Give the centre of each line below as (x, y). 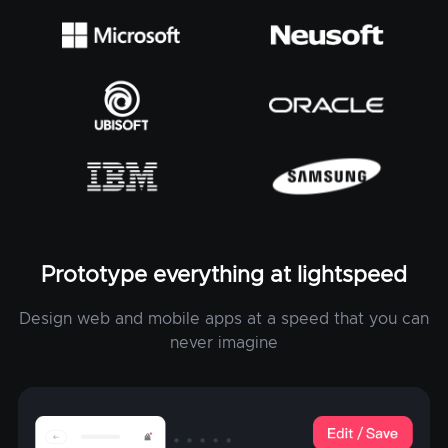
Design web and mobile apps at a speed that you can (224, 318)
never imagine (224, 342)
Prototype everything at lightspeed (224, 275)
